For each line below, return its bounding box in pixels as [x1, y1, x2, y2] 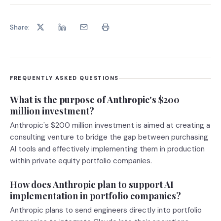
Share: [10, 22, 30, 32]
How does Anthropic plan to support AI [10, 178, 174, 190]
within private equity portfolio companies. [10, 156, 152, 166]
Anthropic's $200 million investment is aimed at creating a [10, 120, 210, 130]
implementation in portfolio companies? [10, 189, 181, 202]
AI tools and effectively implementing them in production [10, 144, 205, 154]
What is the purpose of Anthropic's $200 [10, 93, 180, 106]
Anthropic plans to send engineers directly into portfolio [10, 205, 202, 215]
